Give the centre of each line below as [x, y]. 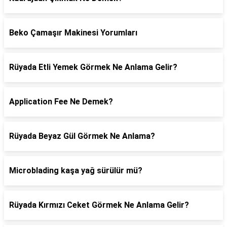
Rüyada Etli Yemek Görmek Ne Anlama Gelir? [93, 67]
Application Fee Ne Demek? [61, 102]
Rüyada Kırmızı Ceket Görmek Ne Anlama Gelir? [99, 205]
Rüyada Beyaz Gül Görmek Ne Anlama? [82, 136]
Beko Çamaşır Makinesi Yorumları [73, 33]
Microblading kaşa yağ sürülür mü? [76, 171]
